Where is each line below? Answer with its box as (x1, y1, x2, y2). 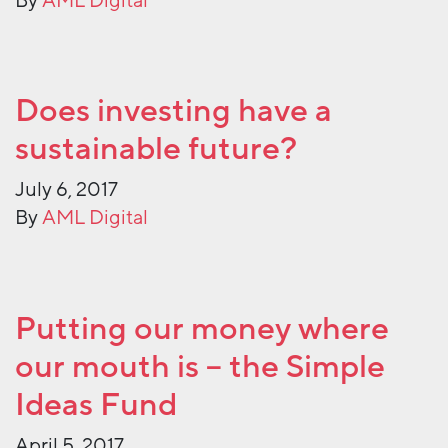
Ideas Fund (15, 384, 177, 427)
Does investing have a (15, 90, 332, 133)
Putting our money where (15, 308, 389, 351)
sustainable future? (15, 128, 297, 171)
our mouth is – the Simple (15, 346, 385, 389)
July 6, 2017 (15, 177, 118, 204)
